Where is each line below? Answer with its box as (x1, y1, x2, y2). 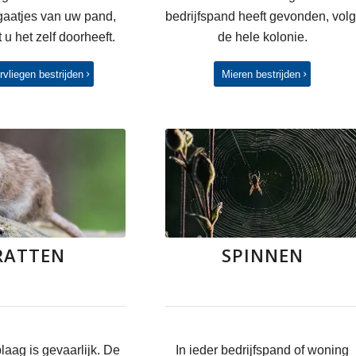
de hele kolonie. (217, 29, 308, 44)
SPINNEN (221, 243, 304, 268)
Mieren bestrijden (222, 68, 301, 80)
